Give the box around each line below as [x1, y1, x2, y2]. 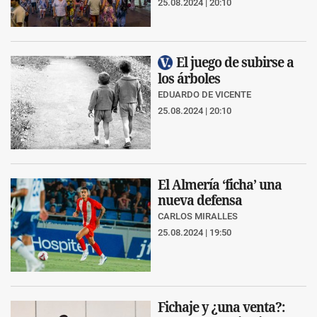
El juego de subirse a [176, 53, 294, 70]
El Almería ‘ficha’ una [158, 175, 282, 192]
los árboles [158, 70, 220, 87]
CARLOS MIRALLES [158, 211, 238, 221]
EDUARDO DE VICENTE [158, 89, 251, 100]
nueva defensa [158, 191, 242, 208]
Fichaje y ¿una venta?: [158, 298, 284, 315]
